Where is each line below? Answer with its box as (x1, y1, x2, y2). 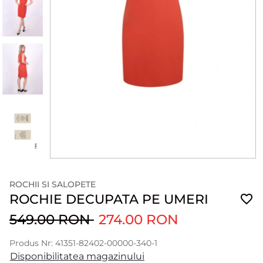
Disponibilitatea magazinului (10, 251, 144, 262)
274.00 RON (99, 211, 178, 228)
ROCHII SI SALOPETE (9, 180, 96, 189)
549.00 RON (9, 211, 94, 228)
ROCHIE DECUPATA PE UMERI (9, 191, 208, 207)
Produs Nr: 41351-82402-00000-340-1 (9, 238, 157, 248)
